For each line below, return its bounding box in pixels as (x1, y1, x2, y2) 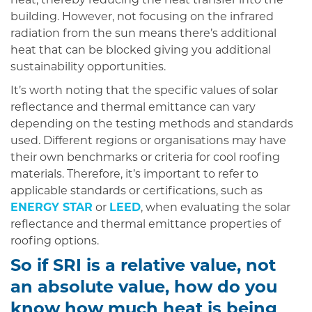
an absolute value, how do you (10, 280, 277, 297)
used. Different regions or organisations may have (10, 135, 286, 147)
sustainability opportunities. (10, 62, 166, 74)
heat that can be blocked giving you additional (10, 45, 271, 57)
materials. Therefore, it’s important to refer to (10, 169, 258, 180)
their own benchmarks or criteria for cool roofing (10, 152, 280, 164)
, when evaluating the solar (141, 202, 290, 214)
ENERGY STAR (10, 202, 93, 214)
